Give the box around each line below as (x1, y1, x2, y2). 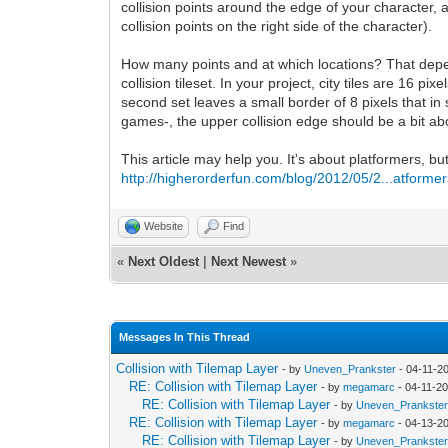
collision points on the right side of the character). (121, 17, 433, 34)
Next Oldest (128, 253, 200, 269)
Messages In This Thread (119, 330, 251, 343)
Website (144, 219, 184, 232)
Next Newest (211, 253, 287, 269)
